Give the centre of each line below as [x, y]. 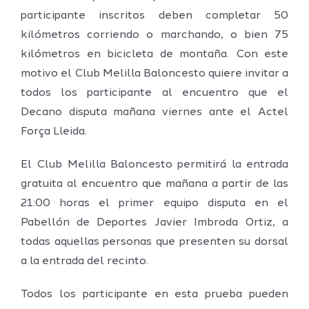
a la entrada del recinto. [84, 261]
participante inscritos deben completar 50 [154, 16]
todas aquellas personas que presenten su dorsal [154, 242]
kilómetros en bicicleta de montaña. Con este [154, 54]
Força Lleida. [54, 131]
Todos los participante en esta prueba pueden [154, 294]
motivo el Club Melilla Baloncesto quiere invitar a [154, 73]
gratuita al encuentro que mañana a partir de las [154, 184]
